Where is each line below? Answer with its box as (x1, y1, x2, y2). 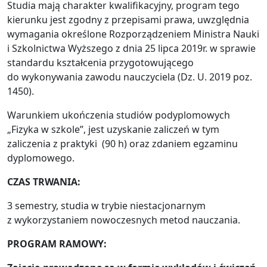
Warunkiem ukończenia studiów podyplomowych (7, 108, 230, 122)
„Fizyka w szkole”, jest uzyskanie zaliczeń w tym (7, 123, 219, 136)
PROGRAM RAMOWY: (7, 237, 107, 251)
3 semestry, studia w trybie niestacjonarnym (7, 199, 206, 213)
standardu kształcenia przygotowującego (7, 56, 194, 70)
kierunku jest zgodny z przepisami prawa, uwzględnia (7, 13, 249, 27)
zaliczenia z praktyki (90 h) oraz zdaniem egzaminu (7, 137, 238, 151)
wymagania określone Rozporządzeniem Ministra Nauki (7, 27, 259, 41)
